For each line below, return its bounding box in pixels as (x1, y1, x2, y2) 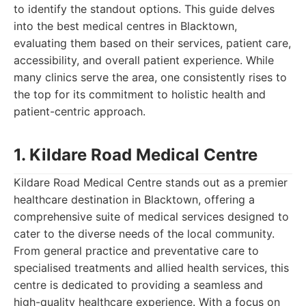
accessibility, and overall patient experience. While (14, 53, 274, 67)
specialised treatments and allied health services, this (14, 261, 289, 275)
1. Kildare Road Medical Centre (14, 145, 258, 165)
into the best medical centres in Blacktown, (14, 19, 237, 33)
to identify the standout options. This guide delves (14, 2, 275, 16)
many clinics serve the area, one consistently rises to (14, 70, 287, 84)
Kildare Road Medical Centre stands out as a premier (14, 176, 288, 189)
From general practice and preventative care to (14, 244, 259, 258)
